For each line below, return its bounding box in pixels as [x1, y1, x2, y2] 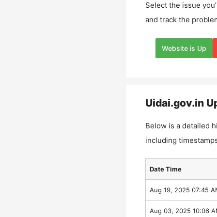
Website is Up [162, 44, 206, 52]
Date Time [149, 165, 182, 173]
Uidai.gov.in [145, 96, 204, 109]
